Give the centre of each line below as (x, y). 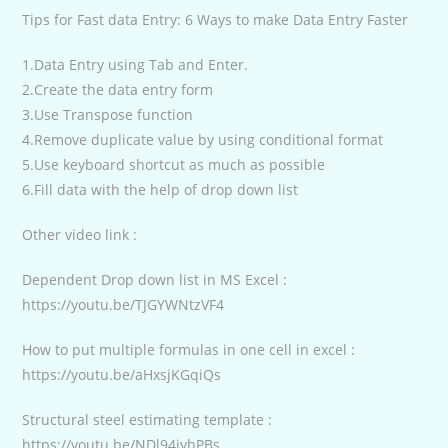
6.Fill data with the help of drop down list (160, 189)
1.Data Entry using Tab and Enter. (135, 64)
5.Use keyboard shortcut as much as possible (174, 164)
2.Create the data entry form (118, 89)
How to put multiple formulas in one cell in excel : (189, 349)
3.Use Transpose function (108, 114)
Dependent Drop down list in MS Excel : (155, 279)
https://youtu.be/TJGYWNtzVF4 (123, 304)
